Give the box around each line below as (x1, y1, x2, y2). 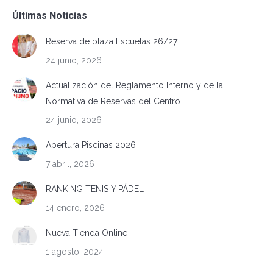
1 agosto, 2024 (46, 247, 104, 257)
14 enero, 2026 (46, 203, 105, 213)
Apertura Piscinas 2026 (46, 140, 136, 151)
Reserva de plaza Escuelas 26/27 (46, 37, 177, 47)
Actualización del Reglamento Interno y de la (46, 80, 223, 91)
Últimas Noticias (12, 10, 87, 22)
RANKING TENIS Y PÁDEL (46, 184, 144, 194)
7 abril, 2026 (46, 159, 94, 169)
